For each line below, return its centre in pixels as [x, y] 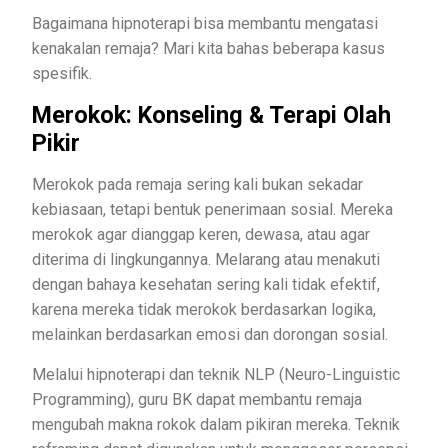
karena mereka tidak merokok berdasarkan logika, [204, 309]
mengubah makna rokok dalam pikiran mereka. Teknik [216, 424]
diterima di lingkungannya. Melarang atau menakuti [206, 259]
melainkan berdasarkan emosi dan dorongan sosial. [214, 334]
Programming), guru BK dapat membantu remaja [197, 399]
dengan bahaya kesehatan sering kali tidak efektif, [206, 284]
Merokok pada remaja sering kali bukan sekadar [197, 184]
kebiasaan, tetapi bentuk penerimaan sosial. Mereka [212, 209]
